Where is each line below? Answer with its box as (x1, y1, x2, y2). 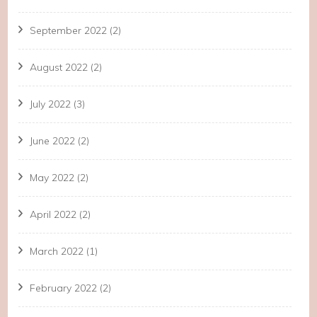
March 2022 (30, 244, 84, 258)
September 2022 (30, 23, 108, 37)
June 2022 (30, 134, 76, 147)
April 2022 (30, 207, 77, 221)
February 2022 (30, 281, 98, 294)
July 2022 (30, 97, 71, 110)
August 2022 (30, 60, 88, 74)
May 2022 (30, 171, 75, 184)
